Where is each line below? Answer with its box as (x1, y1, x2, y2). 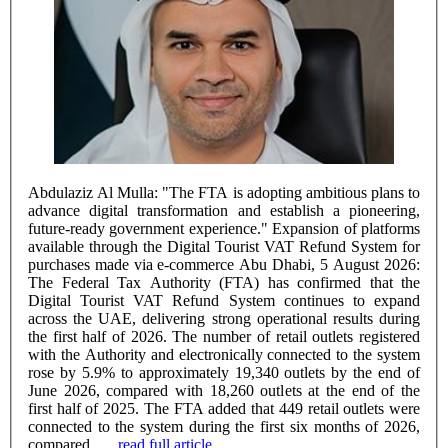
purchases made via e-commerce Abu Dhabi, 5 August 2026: (28, 255, 239, 273)
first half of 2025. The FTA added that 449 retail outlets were (28, 399, 420, 417)
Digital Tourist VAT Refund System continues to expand (28, 291, 420, 309)
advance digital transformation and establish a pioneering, (28, 201, 420, 219)
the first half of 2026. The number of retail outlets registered (28, 327, 420, 345)
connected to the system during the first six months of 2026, (28, 417, 420, 435)
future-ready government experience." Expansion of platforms (28, 219, 420, 237)
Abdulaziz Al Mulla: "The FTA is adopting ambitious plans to (28, 183, 420, 201)
